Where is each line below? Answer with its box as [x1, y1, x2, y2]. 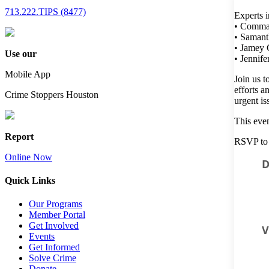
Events [29, 231, 55, 242]
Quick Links [5, 175, 55, 186]
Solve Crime [29, 253, 76, 264]
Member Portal [29, 210, 85, 220]
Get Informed [29, 242, 80, 253]
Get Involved [29, 220, 79, 231]
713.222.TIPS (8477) [5, 6, 86, 17]
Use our [5, 48, 37, 59]
